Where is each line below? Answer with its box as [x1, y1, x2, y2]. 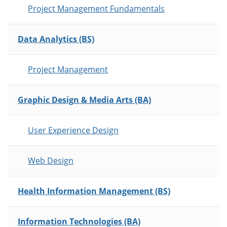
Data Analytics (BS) [18, 33, 94, 45]
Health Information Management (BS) [18, 185, 170, 197]
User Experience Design [28, 125, 119, 136]
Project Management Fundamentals [28, 3, 165, 15]
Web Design [28, 155, 73, 167]
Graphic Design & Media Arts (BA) [18, 94, 151, 106]
